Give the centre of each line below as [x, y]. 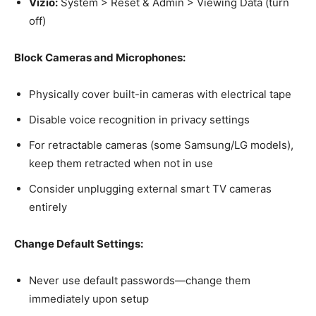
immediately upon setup [89, 298]
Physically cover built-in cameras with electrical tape [160, 94]
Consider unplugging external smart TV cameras [150, 188]
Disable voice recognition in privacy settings [139, 119]
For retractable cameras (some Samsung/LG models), [161, 145]
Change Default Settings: [79, 243]
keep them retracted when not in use [121, 163]
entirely [48, 207]
